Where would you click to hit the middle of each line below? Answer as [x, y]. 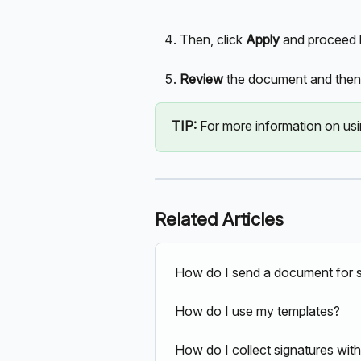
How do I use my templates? [257, 311]
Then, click [213, 40]
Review [203, 79]
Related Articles [219, 220]
